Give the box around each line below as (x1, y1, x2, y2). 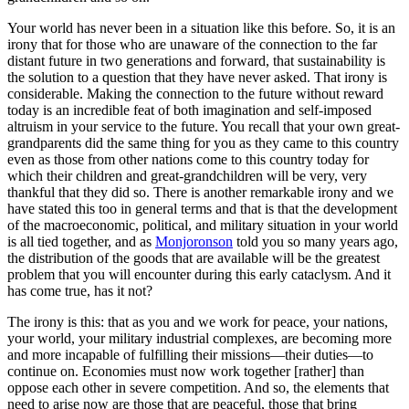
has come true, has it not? (7, 283, 152, 299)
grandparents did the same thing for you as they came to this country (7, 135, 399, 152)
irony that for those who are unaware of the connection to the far (7, 37, 377, 53)
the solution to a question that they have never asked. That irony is (7, 69, 387, 86)
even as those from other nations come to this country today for (7, 152, 369, 168)
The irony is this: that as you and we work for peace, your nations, (7, 314, 388, 330)
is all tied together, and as (7, 234, 155, 250)
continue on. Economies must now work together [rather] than (7, 363, 364, 380)
